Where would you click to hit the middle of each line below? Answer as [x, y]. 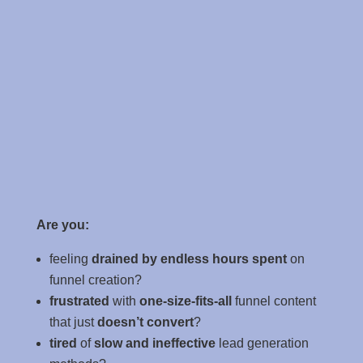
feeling [70, 259]
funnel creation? [95, 280]
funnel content [273, 301]
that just [73, 322]
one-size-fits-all [184, 301]
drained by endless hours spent [189, 259]
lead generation [262, 343]
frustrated [79, 301]
